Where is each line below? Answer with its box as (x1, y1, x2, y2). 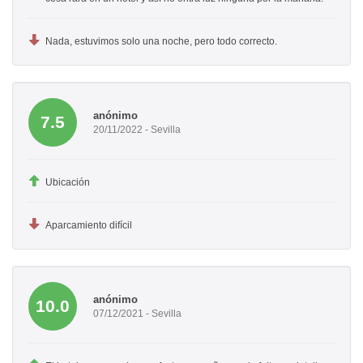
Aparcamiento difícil (45, 220, 132, 232)
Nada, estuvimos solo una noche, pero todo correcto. (45, 36, 277, 48)
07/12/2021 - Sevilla (93, 307, 181, 319)
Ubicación (45, 177, 90, 189)
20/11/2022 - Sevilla (93, 123, 181, 135)
